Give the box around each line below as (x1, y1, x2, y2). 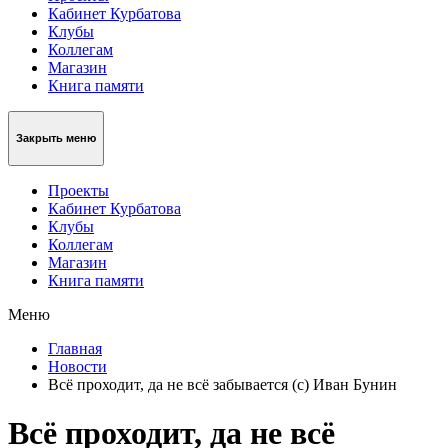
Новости (48, 357, 107, 375)
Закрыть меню (16, 132, 96, 145)
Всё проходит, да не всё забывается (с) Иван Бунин (48, 375, 397, 393)
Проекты (48, 181, 109, 199)
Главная (48, 339, 102, 357)
